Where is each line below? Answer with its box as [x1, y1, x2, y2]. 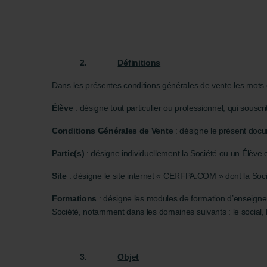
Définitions [117, 58, 161, 67]
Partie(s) [52, 148, 85, 158]
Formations [52, 194, 99, 203]
